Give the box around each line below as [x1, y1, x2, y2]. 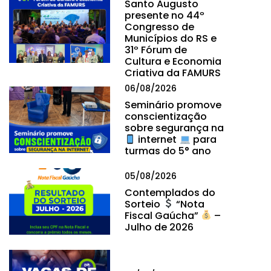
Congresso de [125, 19, 195, 34]
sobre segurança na [125, 121, 224, 135]
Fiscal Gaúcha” [125, 208, 201, 223]
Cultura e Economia [125, 54, 222, 68]
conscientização [125, 109, 207, 124]
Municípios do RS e [125, 31, 217, 45]
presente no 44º [125, 8, 205, 22]
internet [135, 132, 180, 147]
